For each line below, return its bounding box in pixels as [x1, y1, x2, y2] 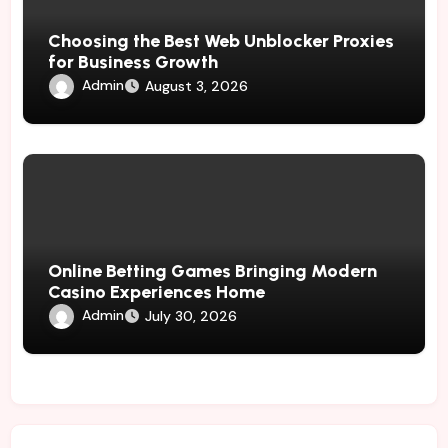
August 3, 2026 [145, 77, 249, 96]
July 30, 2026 [145, 307, 238, 326]
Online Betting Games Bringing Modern [48, 260, 378, 283]
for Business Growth [48, 51, 219, 74]
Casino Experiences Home [48, 281, 266, 304]
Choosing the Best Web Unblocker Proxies [48, 30, 395, 53]
